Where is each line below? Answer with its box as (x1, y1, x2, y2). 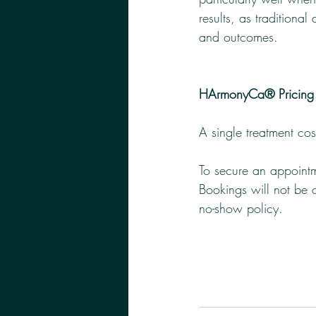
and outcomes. (199, 28, 278, 46)
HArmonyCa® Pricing (199, 85, 314, 103)
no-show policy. (199, 200, 287, 217)
